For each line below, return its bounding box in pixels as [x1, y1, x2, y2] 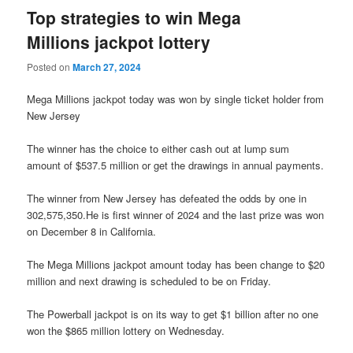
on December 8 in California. [27, 223, 157, 239]
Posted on [27, 59, 73, 73]
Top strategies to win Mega [27, 6, 242, 30]
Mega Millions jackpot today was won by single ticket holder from [27, 91, 325, 106]
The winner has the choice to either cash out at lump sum [27, 140, 290, 156]
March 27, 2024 [72, 59, 142, 74]
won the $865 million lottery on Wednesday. [27, 323, 225, 339]
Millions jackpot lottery [27, 30, 211, 54]
